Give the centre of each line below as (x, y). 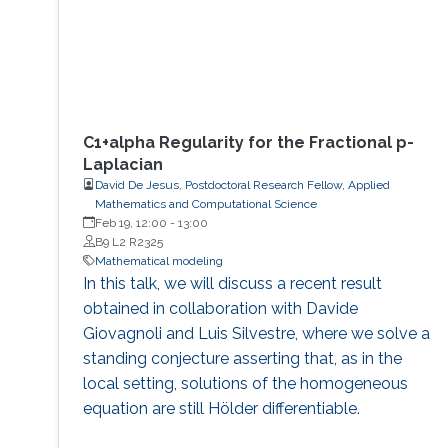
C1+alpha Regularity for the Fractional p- (248, 142)
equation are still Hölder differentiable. (221, 408)
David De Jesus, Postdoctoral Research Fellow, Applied (242, 184)
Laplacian (122, 164)
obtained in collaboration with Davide (220, 308)
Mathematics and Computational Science (205, 203)
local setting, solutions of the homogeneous (245, 383)
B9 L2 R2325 (128, 241)
